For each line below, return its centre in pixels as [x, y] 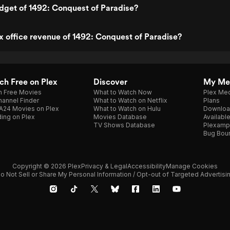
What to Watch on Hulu [127, 109]
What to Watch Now [123, 92]
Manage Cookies [192, 166]
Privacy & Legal [104, 166]
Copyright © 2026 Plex [47, 166]
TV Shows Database [124, 125]
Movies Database [120, 117]
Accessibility [147, 166]
